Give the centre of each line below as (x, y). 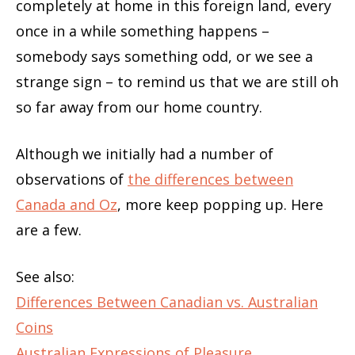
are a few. (49, 229)
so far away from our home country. (139, 107)
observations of (72, 179)
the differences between (210, 179)
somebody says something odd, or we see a (164, 56)
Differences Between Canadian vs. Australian (167, 302)
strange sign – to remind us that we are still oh (177, 81)
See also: (45, 276)
